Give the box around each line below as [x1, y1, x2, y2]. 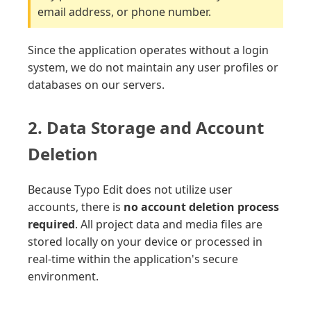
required [28, 217, 75, 233]
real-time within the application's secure [28, 251, 238, 267]
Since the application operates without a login [28, 42, 269, 58]
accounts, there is [28, 199, 124, 215]
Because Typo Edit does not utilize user [28, 182, 233, 198]
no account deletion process [124, 199, 279, 215]
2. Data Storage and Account [28, 116, 264, 140]
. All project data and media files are [75, 217, 262, 233]
